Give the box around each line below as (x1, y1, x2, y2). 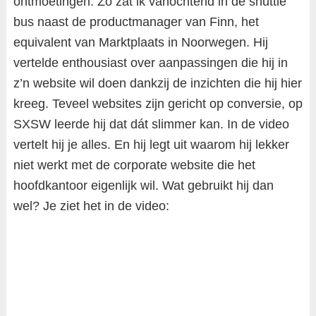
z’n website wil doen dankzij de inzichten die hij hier (13, 76, 302, 90)
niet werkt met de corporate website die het (13, 158, 255, 172)
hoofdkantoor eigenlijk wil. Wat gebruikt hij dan (13, 178, 274, 193)
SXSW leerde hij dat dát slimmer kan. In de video (13, 117, 289, 131)
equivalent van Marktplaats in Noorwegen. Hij (13, 35, 268, 49)
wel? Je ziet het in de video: (13, 199, 169, 213)
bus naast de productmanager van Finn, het (13, 15, 259, 29)
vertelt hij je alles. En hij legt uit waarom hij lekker (13, 138, 289, 152)
